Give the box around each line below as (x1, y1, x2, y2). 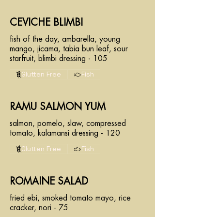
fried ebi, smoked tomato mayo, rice (10, 194, 131, 202)
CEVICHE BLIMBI (10, 17, 83, 28)
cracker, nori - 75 (10, 204, 68, 212)
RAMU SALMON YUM (10, 102, 106, 112)
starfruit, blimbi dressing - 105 (10, 55, 108, 62)
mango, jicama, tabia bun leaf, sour (10, 45, 128, 53)
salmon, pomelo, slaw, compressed (10, 120, 126, 127)
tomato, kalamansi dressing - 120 (10, 129, 120, 137)
